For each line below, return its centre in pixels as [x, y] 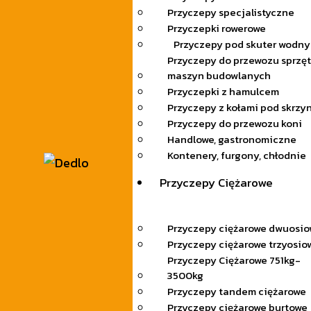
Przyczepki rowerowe [216, 28]
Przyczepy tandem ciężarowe [236, 292]
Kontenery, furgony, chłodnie [236, 155]
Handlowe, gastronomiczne [232, 140]
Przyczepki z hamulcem [223, 92]
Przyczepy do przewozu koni [234, 124]
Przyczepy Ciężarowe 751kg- [234, 260]
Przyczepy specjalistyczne [230, 12]
